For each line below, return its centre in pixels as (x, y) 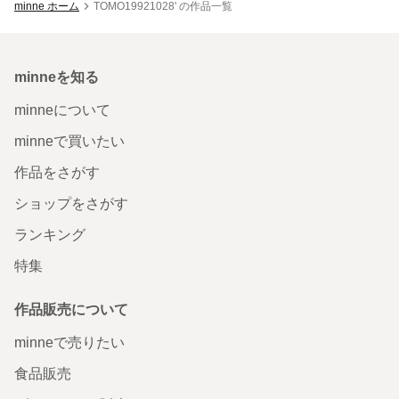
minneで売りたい (69, 342)
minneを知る (57, 77)
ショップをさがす (71, 203)
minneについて (62, 110)
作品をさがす (57, 172)
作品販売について (71, 309)
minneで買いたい (69, 141)
